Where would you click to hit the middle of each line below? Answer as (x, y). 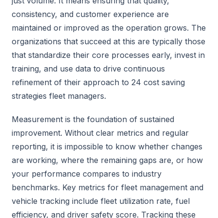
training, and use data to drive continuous (88, 69)
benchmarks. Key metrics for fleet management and (108, 187)
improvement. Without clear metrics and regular (100, 133)
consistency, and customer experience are (90, 14)
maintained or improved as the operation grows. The (109, 28)
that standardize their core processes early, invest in (108, 55)
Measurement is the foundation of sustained (93, 119)
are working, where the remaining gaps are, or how (107, 160)
